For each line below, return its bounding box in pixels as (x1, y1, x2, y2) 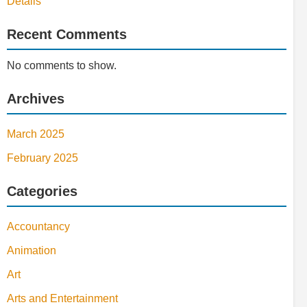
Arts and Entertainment (7, 293, 118, 305)
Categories (7, 184, 77, 199)
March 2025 (7, 128, 64, 140)
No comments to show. (7, 60, 116, 72)
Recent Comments (7, 27, 127, 42)
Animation (7, 245, 56, 257)
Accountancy (7, 221, 70, 233)
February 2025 (7, 152, 78, 164)
